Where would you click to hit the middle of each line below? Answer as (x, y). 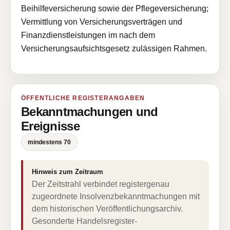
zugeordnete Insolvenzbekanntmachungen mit (116, 196)
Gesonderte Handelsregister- (84, 221)
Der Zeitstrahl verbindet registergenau (101, 184)
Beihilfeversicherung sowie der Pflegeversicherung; (115, 8)
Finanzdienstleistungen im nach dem (88, 35)
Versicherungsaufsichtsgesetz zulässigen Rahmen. (114, 49)
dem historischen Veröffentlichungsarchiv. (107, 209)
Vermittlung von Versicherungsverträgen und (102, 22)
